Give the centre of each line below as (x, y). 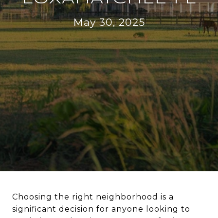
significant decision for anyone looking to (101, 209)
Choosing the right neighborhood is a (93, 197)
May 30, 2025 (109, 22)
